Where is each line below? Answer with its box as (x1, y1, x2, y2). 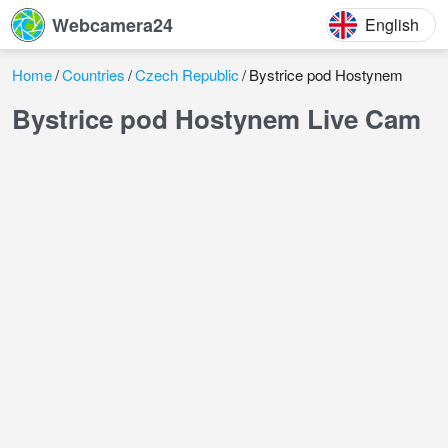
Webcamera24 (52, 11, 173, 38)
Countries (62, 64, 125, 85)
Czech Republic (135, 64, 239, 85)
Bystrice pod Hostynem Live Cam (12, 100, 421, 137)
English (365, 12, 419, 36)
